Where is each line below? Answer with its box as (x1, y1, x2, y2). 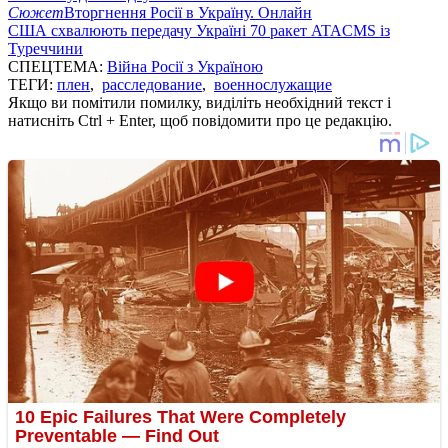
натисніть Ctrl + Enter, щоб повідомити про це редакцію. (8, 111, 392, 129)
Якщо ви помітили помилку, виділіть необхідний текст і (8, 93, 391, 111)
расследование (102, 75, 202, 93)
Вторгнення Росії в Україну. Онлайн (64, 3, 312, 21)
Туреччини (8, 39, 83, 57)
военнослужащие (214, 75, 332, 93)
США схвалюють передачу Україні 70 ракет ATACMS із (8, 21, 390, 39)
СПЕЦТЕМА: (8, 57, 107, 75)
